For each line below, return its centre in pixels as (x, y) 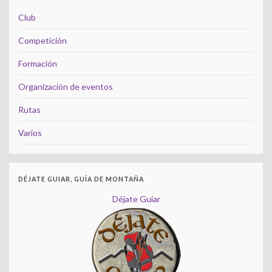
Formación (38, 64)
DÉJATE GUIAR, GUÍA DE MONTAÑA (81, 179)
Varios (30, 133)
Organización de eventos (66, 87)
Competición (42, 41)
